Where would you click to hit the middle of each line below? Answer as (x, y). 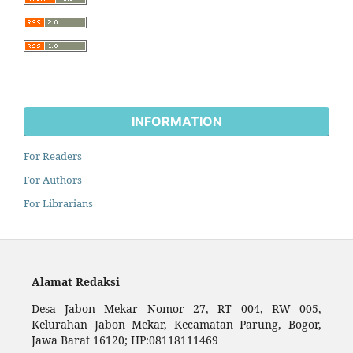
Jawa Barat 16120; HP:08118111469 (124, 340)
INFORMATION (176, 122)
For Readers (53, 156)
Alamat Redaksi (75, 282)
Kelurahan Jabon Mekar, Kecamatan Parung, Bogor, (176, 325)
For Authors (53, 180)
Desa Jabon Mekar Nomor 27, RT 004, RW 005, (176, 309)
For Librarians (58, 204)
